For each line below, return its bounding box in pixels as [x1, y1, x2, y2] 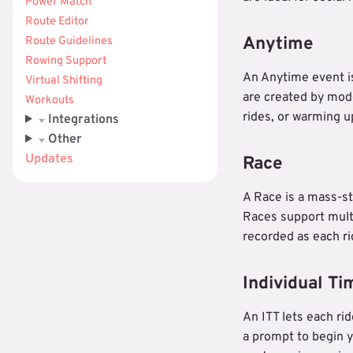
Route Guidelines [25, 34, 113, 49]
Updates [25, 151, 73, 167]
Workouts [25, 93, 74, 108]
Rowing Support [25, 54, 106, 69]
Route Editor [25, 14, 89, 29]
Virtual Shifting [25, 73, 102, 88]
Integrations [44, 112, 119, 128]
